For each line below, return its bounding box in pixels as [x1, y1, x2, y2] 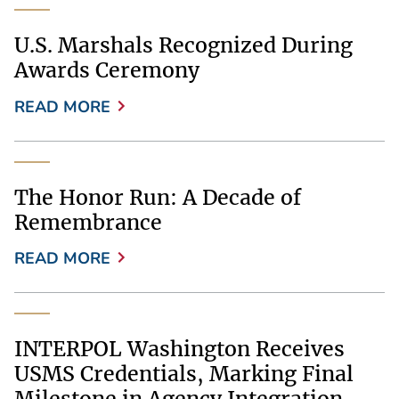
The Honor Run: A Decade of [14, 183, 301, 210]
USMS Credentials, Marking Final [14, 360, 354, 387]
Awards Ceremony [14, 57, 199, 84]
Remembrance [14, 208, 162, 235]
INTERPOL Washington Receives [14, 335, 345, 362]
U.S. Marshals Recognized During [14, 32, 353, 59]
